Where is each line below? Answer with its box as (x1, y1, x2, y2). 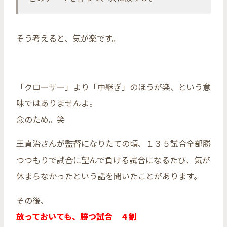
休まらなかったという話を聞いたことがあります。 (16, 170, 202, 182)
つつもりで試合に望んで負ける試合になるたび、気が (16, 154, 210, 166)
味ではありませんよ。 (16, 97, 97, 109)
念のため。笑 (16, 113, 65, 126)
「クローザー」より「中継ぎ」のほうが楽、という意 (16, 81, 211, 93)
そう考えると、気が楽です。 (16, 32, 120, 45)
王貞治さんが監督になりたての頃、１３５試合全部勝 (16, 137, 211, 150)
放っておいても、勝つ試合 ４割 (16, 210, 137, 223)
